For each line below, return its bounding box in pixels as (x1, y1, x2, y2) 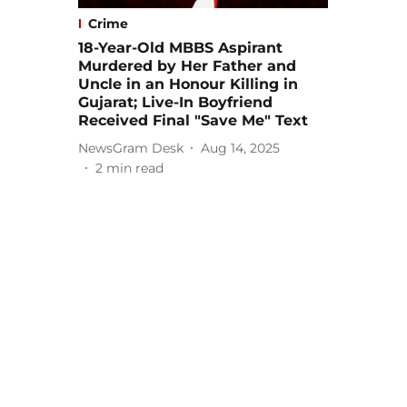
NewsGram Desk (78, 139, 184, 156)
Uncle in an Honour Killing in (78, 75, 298, 94)
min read (106, 160, 164, 177)
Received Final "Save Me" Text (78, 112, 308, 130)
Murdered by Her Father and (78, 57, 296, 75)
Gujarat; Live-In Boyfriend (78, 94, 273, 112)
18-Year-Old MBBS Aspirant (78, 39, 283, 57)
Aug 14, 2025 (201, 139, 280, 156)
